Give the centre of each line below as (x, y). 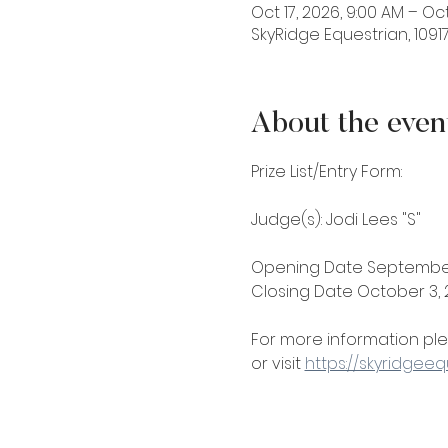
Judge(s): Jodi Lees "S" (335, 219)
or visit (277, 363)
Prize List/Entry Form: (326, 171)
